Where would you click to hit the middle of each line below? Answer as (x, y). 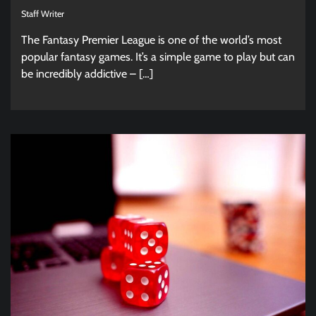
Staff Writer (43, 13)
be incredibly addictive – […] (87, 73)
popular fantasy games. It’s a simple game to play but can (158, 56)
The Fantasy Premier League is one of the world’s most (151, 39)
